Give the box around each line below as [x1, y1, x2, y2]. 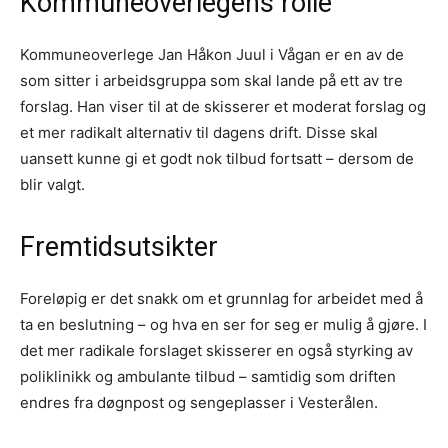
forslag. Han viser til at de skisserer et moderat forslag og [20, 96, 426, 116]
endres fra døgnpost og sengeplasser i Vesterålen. [20, 392, 378, 412]
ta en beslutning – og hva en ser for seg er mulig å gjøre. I [20, 314, 427, 334]
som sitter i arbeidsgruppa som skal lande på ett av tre [20, 70, 403, 90]
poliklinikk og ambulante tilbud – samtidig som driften [20, 366, 396, 386]
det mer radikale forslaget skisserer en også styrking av [20, 340, 413, 360]
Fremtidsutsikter [20, 230, 218, 263]
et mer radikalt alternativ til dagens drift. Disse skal [20, 122, 378, 142]
